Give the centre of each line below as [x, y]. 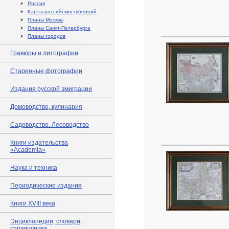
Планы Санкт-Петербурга [59, 28]
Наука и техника [34, 168]
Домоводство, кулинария [46, 107]
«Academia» [28, 150]
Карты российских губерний [62, 12]
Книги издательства [39, 143]
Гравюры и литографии [44, 53]
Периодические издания [46, 186]
